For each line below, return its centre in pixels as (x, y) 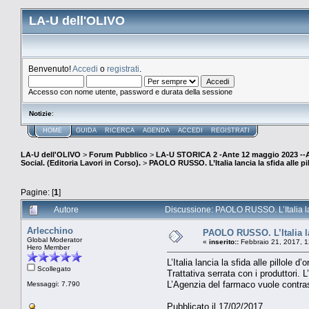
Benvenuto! (50, 69)
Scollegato (53, 268)
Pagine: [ (37, 192)
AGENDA (156, 130)
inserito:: (224, 241)
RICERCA (120, 130)
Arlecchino (50, 230)
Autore (66, 209)
